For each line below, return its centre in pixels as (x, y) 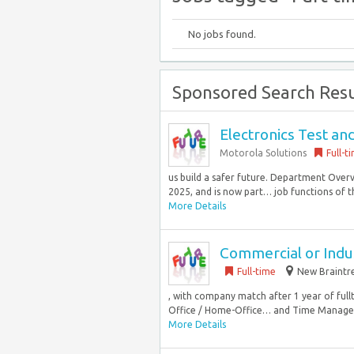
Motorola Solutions (263, 153)
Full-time (256, 271)
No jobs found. (222, 34)
